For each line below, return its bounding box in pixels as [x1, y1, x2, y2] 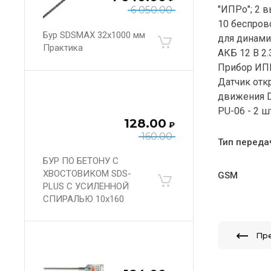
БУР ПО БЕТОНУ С [43, 155, 119, 166]
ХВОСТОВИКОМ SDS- [43, 168, 131, 179]
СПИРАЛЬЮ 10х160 [43, 194, 124, 204]
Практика [43, 42, 83, 53]
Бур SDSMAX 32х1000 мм [43, 30, 145, 41]
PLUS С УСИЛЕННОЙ [43, 181, 129, 192]
